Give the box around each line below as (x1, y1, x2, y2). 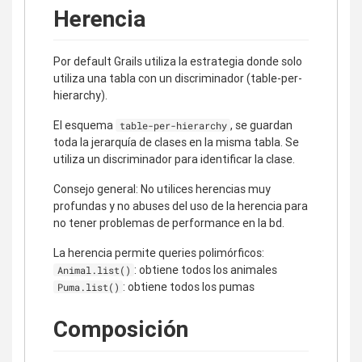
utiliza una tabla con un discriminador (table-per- (53, 71, 302, 86)
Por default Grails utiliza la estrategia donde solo (53, 54, 302, 69)
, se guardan (230, 118, 293, 133)
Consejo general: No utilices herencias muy (53, 182, 271, 197)
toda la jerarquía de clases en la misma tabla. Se (53, 135, 299, 150)
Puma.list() (57, 280, 120, 294)
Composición (53, 315, 188, 343)
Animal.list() (57, 263, 131, 277)
